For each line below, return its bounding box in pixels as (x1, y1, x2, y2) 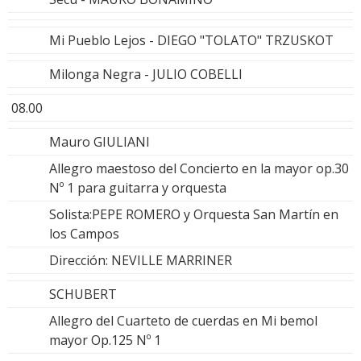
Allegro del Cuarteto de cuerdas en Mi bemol (49, 311, 317, 330)
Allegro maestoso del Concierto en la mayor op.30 (49, 159, 349, 177)
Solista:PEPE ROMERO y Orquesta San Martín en (49, 205, 338, 223)
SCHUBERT (49, 284, 117, 303)
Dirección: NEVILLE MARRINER (49, 251, 232, 269)
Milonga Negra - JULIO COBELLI (49, 64, 243, 83)
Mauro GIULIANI (49, 132, 150, 151)
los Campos (49, 224, 119, 243)
